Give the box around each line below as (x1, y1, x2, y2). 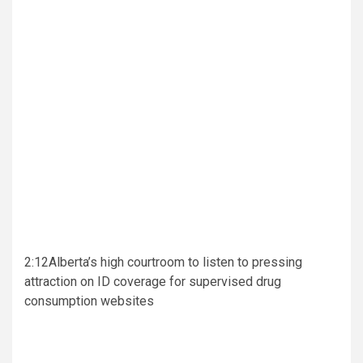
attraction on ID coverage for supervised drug (24, 274, 281, 290)
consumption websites (24, 293, 154, 310)
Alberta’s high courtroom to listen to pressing (49, 254, 302, 271)
